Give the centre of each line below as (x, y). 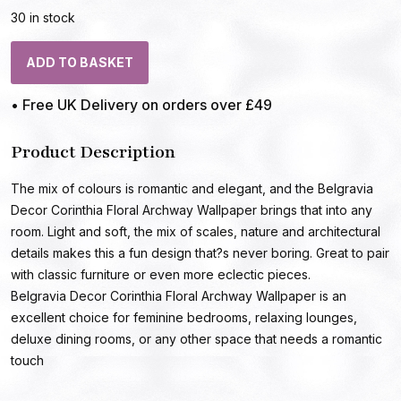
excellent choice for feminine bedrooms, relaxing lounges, (184, 318)
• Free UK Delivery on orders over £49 (141, 105)
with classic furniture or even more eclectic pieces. (161, 275)
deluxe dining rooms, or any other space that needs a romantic (196, 339)
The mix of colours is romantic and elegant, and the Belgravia (192, 189)
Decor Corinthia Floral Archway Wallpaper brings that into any (192, 210)
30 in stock (43, 18)
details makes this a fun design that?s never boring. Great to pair (200, 253)
